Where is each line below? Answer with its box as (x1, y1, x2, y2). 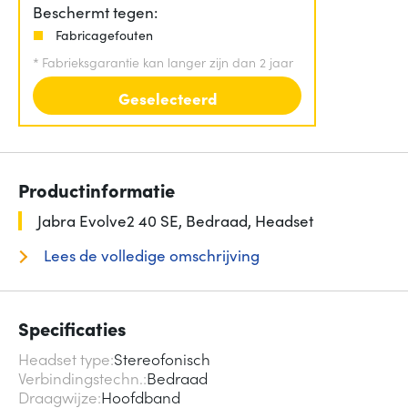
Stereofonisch (114, 348, 210, 371)
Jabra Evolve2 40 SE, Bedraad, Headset (37, 209, 313, 232)
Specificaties (18, 315, 127, 342)
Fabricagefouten (56, 25, 153, 44)
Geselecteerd (117, 87, 217, 109)
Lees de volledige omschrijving (39, 244, 260, 267)
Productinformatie (18, 177, 175, 203)
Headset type (18, 348, 110, 371)
